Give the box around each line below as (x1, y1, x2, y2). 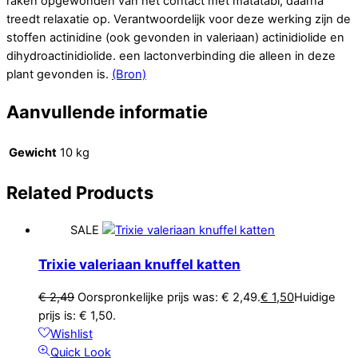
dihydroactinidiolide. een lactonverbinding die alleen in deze (6, 49, 336, 64)
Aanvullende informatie (6, 101, 208, 123)
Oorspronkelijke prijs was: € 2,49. (78, 290, 261, 305)
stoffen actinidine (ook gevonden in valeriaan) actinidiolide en (6, 30, 344, 46)
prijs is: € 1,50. (38, 308, 116, 324)
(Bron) (112, 67, 146, 82)
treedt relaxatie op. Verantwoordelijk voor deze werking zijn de (6, 12, 351, 27)
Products (72, 181, 153, 203)
